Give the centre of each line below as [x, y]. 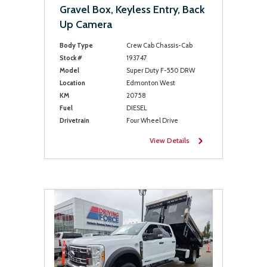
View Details [170, 140]
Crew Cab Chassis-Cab [159, 45]
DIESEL [136, 108]
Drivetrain [74, 120]
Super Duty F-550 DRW [160, 70]
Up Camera [86, 24]
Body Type [76, 45]
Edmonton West [150, 83]
